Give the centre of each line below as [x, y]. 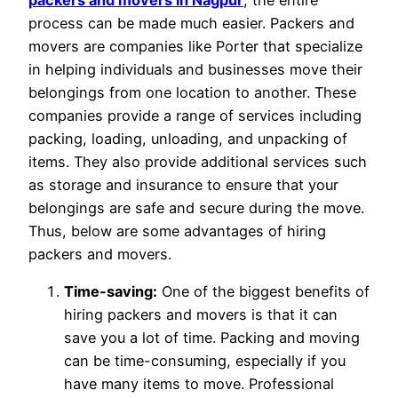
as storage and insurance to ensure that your [183, 184]
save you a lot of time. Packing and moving [212, 338]
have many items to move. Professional [199, 384]
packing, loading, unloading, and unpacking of [188, 138]
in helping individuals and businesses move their [195, 69]
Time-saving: [111, 292]
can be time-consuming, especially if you [205, 361]
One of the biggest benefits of [263, 292]
